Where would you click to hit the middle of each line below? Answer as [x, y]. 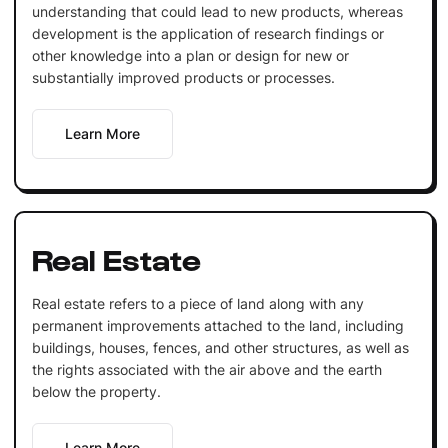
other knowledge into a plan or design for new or [190, 55]
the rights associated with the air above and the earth [206, 369]
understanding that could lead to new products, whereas [217, 11]
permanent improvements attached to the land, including [217, 325]
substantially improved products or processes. [183, 77]
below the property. [96, 391]
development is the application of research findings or [207, 33]
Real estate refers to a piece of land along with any [197, 303]
